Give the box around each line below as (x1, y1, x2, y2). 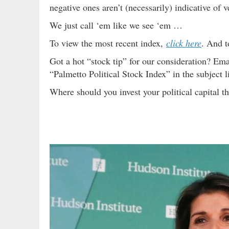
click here (166, 36, 201, 49)
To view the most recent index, (50, 36, 166, 49)
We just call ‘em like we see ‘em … (50, 18, 182, 31)
